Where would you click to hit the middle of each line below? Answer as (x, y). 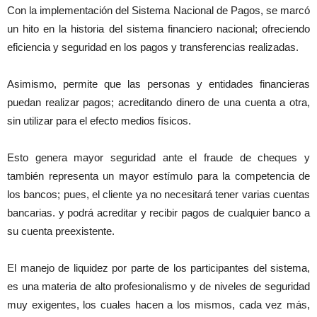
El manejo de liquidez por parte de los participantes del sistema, (158, 268)
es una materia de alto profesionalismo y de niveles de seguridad (158, 287)
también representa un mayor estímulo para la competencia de (158, 176)
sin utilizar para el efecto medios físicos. (99, 121)
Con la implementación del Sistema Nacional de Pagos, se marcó (158, 11)
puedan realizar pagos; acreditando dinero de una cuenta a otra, (158, 103)
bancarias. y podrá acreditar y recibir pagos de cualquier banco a (158, 213)
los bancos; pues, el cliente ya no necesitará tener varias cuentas (158, 195)
